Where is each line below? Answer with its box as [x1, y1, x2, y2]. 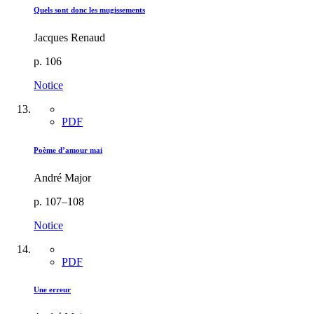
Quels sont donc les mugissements [34, 5, 145, 14]
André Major [34, 171, 91, 184]
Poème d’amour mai [34, 145, 102, 154]
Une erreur [34, 285, 71, 294]
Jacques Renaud [34, 31, 105, 43]
